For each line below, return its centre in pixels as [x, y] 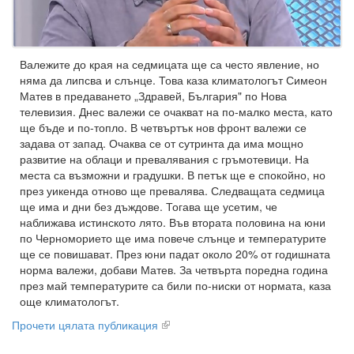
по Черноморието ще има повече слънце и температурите [173, 237]
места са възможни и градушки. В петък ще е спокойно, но [173, 174]
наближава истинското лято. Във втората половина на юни [173, 222]
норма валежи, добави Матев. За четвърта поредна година [174, 269]
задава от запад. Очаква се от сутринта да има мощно [162, 143]
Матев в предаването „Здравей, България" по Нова [153, 95]
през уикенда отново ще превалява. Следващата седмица [172, 190]
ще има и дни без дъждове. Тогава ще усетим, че [149, 206]
